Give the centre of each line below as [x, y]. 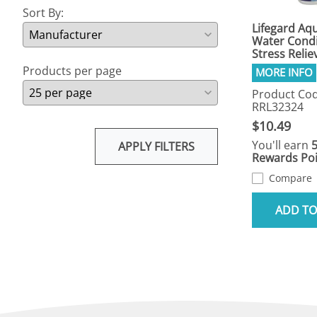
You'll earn [282, 145]
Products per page [72, 71]
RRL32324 [278, 107]
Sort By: [43, 13]
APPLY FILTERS [156, 147]
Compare [290, 178]
